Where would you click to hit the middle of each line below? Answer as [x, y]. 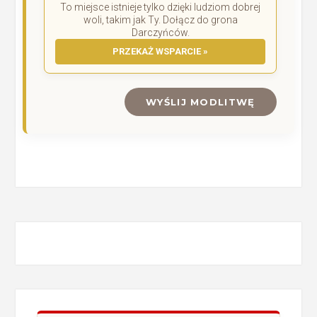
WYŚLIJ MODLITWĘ [201, 102]
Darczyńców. [160, 32]
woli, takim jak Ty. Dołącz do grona [160, 19]
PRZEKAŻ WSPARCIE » [160, 51]
